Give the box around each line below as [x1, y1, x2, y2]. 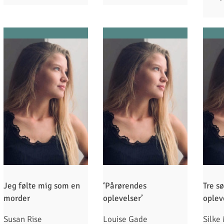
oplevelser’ [103, 193, 143, 204]
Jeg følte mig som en [3, 180, 80, 191]
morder [3, 193, 30, 204]
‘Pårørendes [103, 180, 147, 191]
